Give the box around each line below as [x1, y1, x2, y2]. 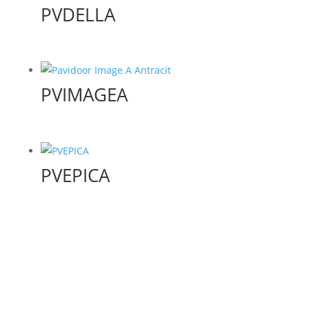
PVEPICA [40, 162, 110, 188]
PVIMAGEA [40, 82, 128, 108]
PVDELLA [40, 1, 115, 27]
